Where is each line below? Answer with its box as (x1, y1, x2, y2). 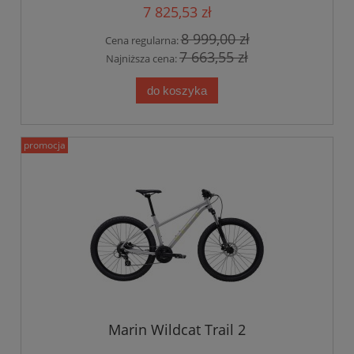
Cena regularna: (104, 33, 181, 48)
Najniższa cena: (106, 51, 179, 66)
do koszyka (147, 83, 207, 97)
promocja (24, 137, 66, 152)
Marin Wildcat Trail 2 (108, 320, 246, 340)
